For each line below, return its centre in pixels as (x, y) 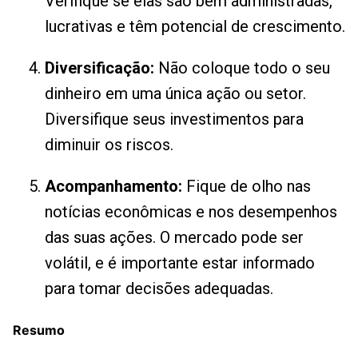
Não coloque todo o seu (242, 68)
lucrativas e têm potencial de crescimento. (195, 26)
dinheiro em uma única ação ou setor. (175, 93)
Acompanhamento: (113, 186)
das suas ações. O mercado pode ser (174, 237)
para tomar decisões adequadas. (159, 288)
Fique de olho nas (247, 186)
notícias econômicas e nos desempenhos (191, 212)
